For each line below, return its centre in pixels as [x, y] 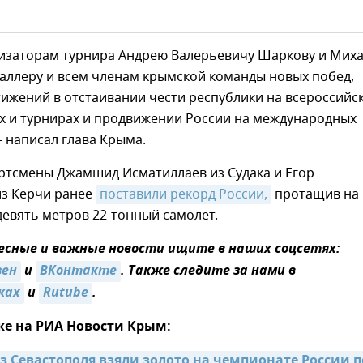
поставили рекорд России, [184, 194]
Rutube [66, 293]
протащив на [315, 194]
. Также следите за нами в [208, 271]
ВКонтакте [78, 271]
